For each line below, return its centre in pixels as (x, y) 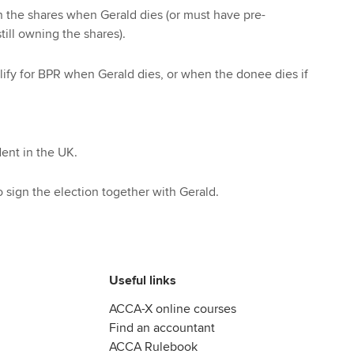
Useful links (143, 281)
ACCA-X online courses (173, 309)
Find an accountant (162, 328)
